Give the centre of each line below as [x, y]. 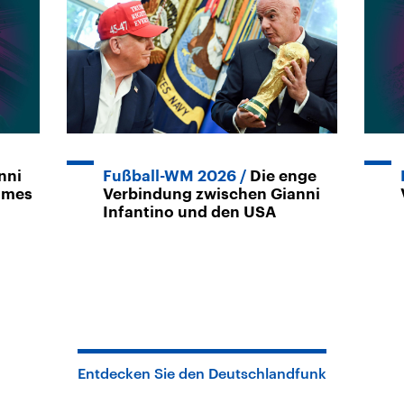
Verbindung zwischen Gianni [211, 194]
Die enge [283, 176]
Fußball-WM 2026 [170, 176]
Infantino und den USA [189, 212]
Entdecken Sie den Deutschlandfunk [202, 373]
